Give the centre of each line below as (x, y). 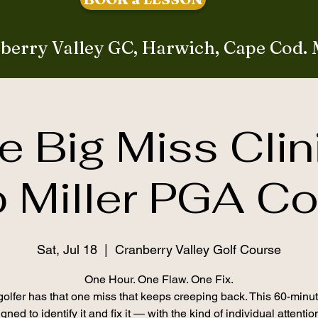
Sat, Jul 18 (67, 250)
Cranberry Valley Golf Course (198, 250)
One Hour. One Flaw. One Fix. (159, 279)
